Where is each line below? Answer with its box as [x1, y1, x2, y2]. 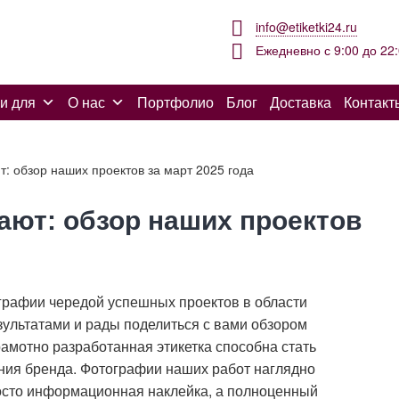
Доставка [270, 92, 331, 112]
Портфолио [137, 92, 214, 112]
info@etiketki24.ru [256, 18, 358, 36]
